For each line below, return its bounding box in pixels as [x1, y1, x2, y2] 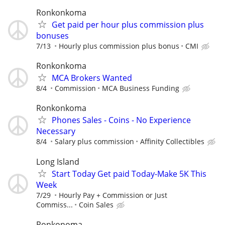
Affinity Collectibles [140, 137, 204, 147]
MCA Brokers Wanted [52, 72, 132, 84]
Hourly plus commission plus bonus [59, 41, 179, 51]
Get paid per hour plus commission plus [52, 19, 204, 30]
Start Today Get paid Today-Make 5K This [52, 168, 206, 179]
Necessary [36, 126, 75, 137]
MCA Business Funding [102, 83, 179, 93]
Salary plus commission [55, 137, 134, 147]
